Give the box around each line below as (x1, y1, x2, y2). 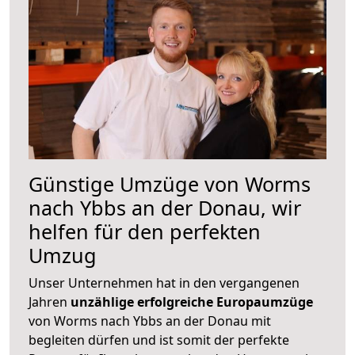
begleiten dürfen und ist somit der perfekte (29, 330, 289, 349)
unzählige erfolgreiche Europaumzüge (71, 292, 313, 311)
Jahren (29, 292, 71, 311)
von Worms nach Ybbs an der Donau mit (29, 311, 271, 330)
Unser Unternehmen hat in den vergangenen (29, 273, 300, 292)
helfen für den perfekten (29, 217, 261, 245)
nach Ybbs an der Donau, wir (29, 193, 301, 221)
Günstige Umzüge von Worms (29, 170, 311, 197)
